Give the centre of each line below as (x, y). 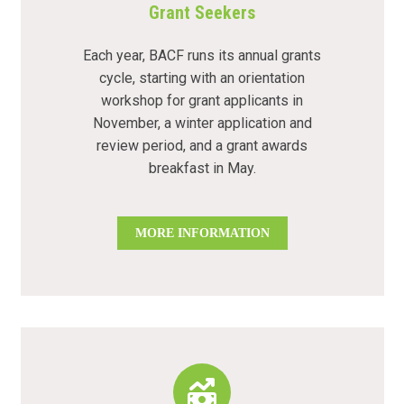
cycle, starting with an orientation (202, 78)
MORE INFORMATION (202, 232)
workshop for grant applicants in (202, 100)
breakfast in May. (202, 168)
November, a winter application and (202, 123)
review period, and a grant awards (202, 145)
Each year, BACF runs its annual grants (202, 55)
